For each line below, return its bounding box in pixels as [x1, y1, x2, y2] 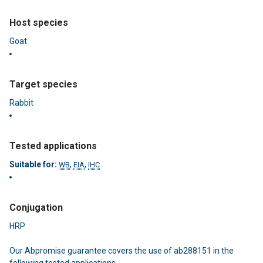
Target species [9, 78, 77, 90]
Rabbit [9, 97, 33, 107]
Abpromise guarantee [25, 245, 106, 255]
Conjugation [9, 201, 63, 213]
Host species [9, 16, 68, 28]
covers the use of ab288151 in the [108, 245, 234, 255]
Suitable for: [9, 159, 57, 169]
